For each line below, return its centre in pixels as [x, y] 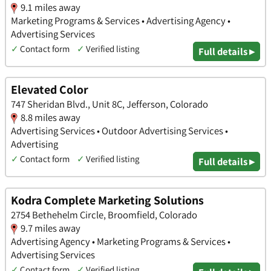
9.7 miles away [51, 228]
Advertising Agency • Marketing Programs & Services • [121, 241]
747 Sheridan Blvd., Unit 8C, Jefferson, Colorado [109, 104]
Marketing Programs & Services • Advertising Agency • [121, 20]
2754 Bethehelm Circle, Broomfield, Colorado [104, 214]
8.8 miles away [51, 118]
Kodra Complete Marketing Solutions [107, 200]
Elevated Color [50, 90]
